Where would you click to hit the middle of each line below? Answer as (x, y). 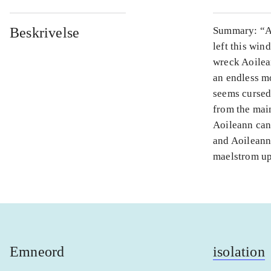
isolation (239, 252)
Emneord (37, 252)
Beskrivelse (45, 33)
